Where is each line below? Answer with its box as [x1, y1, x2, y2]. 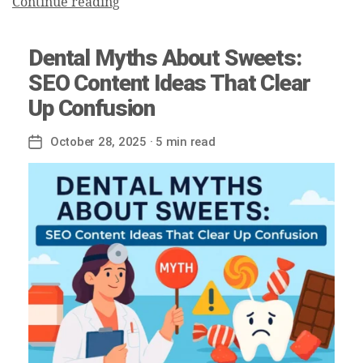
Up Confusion [28, 95, 156, 122]
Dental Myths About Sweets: [28, 45, 301, 72]
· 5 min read [146, 135, 216, 150]
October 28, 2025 [50, 135, 147, 150]
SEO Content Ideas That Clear [28, 70, 310, 97]
